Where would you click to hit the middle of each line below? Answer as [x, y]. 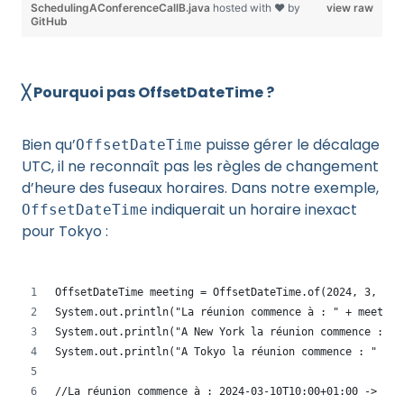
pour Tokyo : [65, 231]
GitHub [49, 21]
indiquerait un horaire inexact [252, 210]
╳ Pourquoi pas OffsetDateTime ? [148, 92]
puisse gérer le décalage [291, 145]
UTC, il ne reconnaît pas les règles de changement [200, 166]
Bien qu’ [49, 145]
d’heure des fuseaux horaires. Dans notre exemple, [200, 188]
